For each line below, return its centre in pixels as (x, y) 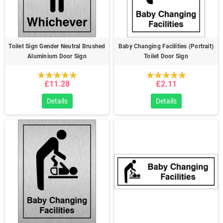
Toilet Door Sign (166, 56)
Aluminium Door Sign (57, 56)
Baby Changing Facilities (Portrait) (166, 46)
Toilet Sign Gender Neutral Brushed (57, 46)
